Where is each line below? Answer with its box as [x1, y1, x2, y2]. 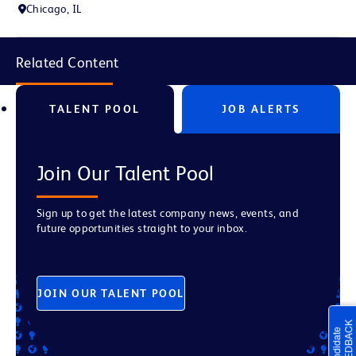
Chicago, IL [26, 2, 82, 15]
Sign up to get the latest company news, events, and [37, 207, 299, 219]
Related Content [16, 54, 119, 71]
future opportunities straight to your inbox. [37, 222, 248, 234]
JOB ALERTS [221, 103, 301, 115]
